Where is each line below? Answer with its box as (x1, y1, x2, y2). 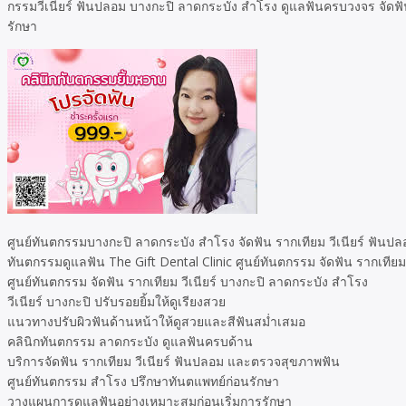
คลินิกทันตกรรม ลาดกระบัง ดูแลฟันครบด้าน (7, 333, 253, 350)
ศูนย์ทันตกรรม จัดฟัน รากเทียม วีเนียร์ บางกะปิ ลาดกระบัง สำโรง (7, 273, 368, 290)
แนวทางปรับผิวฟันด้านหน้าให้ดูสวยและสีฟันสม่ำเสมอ (7, 313, 305, 330)
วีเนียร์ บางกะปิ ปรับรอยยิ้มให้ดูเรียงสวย (7, 293, 226, 310)
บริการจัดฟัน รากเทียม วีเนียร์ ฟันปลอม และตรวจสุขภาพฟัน (7, 353, 340, 370)
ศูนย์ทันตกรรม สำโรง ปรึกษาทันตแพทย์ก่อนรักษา (7, 372, 279, 390)
